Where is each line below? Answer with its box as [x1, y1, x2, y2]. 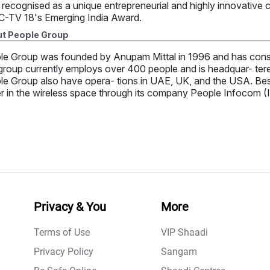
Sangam [161, 246, 197, 258]
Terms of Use [34, 227, 90, 239]
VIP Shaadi [161, 227, 208, 239]
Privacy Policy [34, 246, 93, 258]
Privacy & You [34, 199, 106, 215]
